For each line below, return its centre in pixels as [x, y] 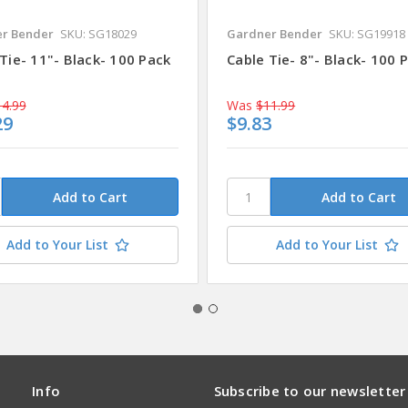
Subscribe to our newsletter [310, 391]
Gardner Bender [275, 34]
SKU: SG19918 [367, 34]
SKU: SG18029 [98, 34]
